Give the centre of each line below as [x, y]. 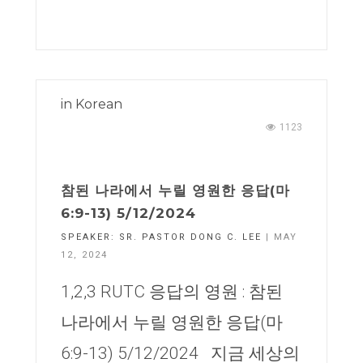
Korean [99, 104]
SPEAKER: [90, 237]
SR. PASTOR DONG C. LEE [190, 237]
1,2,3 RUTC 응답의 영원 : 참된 [172, 292]
